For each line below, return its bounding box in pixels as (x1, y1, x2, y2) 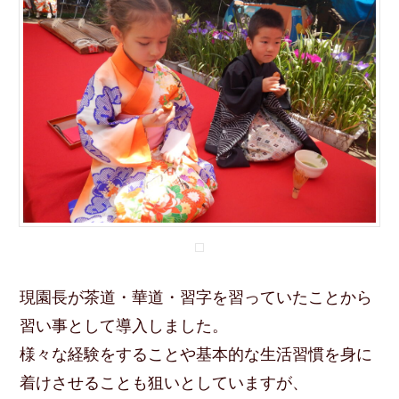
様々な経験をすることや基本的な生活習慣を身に (20, 346, 373, 364)
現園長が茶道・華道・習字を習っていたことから (20, 289, 373, 307)
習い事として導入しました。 (20, 317, 229, 336)
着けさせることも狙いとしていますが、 (20, 374, 309, 393)
